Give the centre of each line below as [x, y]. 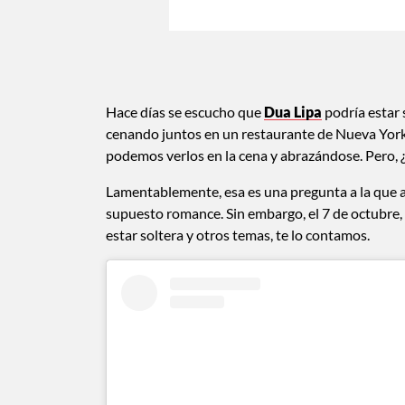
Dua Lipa [293, 111]
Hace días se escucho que [185, 111]
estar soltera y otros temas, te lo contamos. [238, 234]
